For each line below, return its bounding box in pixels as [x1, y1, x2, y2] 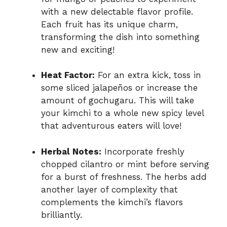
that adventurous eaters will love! [41, 121, 181, 131]
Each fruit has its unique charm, [41, 19, 178, 29]
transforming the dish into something [41, 31, 200, 42]
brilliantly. [41, 209, 82, 220]
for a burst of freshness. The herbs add [41, 171, 207, 182]
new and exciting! [41, 44, 115, 55]
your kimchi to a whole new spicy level [41, 108, 204, 119]
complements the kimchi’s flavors [41, 197, 183, 207]
